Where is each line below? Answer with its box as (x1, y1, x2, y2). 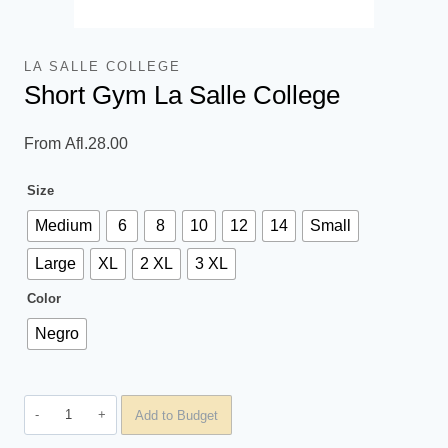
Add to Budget (135, 407, 219, 423)
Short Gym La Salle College (24, 80, 340, 110)
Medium (35, 216, 92, 234)
